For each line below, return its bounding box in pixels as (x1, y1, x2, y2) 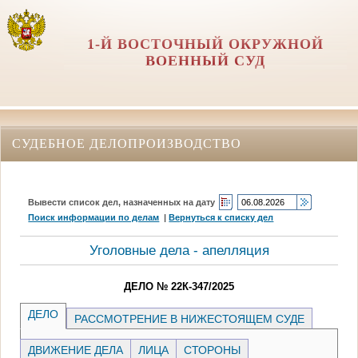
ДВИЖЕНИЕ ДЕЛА (25, 343, 127, 356)
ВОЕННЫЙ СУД (145, 53, 265, 69)
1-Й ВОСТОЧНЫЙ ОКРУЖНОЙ (86, 36, 324, 52)
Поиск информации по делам (28, 212, 160, 222)
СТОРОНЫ (181, 343, 245, 356)
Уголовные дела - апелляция (89, 242, 269, 258)
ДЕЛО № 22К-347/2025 (124, 280, 234, 292)
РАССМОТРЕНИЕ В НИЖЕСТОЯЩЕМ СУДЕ (71, 312, 308, 325)
